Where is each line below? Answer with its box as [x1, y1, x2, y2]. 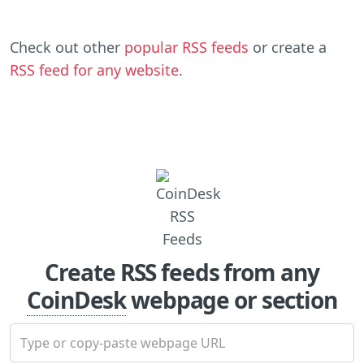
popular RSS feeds [124, 37, 249, 57]
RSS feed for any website [10, 59, 179, 80]
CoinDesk [27, 284, 127, 315]
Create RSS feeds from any [45, 256, 319, 288]
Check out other [10, 37, 124, 57]
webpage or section [126, 284, 337, 315]
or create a [249, 37, 327, 57]
